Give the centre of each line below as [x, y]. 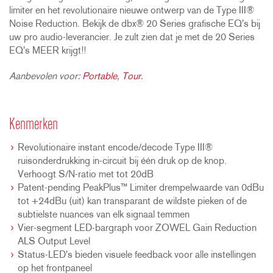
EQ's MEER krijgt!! [48, 51]
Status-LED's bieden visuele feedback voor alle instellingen [137, 255]
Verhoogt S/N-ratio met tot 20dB [86, 175]
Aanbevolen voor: [46, 76]
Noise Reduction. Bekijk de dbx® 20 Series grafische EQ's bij [135, 24]
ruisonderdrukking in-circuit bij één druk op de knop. [122, 161]
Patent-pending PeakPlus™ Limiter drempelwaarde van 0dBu [141, 188]
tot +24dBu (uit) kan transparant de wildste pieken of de [132, 201]
